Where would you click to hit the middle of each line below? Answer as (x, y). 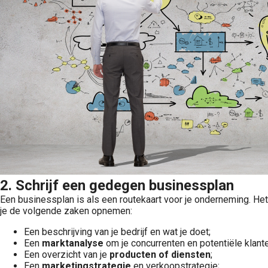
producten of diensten (160, 255)
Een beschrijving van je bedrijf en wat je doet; (117, 232)
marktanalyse (73, 243)
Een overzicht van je (67, 255)
